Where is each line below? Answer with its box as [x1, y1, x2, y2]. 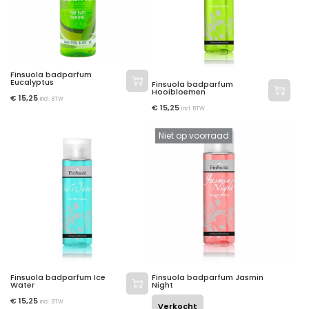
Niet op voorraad [159, 130, 230, 142]
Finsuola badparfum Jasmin [152, 271, 264, 283]
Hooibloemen [152, 86, 206, 98]
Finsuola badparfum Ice [10, 271, 106, 283]
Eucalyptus [10, 77, 54, 88]
